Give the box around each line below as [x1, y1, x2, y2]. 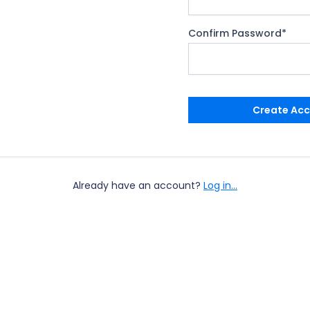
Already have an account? [73, 179, 203, 192]
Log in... [203, 179, 237, 192]
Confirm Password [188, 26, 282, 40]
